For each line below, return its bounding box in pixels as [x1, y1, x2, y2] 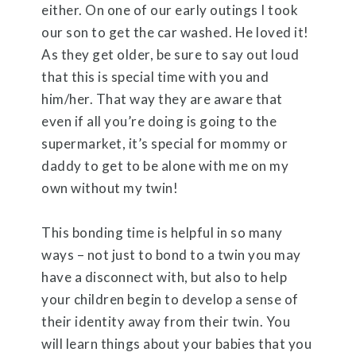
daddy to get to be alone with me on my [41, 157, 289, 174]
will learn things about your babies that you [41, 335, 312, 352]
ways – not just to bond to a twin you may [41, 246, 301, 263]
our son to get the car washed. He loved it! [41, 23, 309, 41]
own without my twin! [41, 179, 179, 196]
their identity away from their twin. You [41, 312, 291, 330]
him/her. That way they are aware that [41, 90, 283, 107]
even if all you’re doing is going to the [41, 112, 277, 130]
